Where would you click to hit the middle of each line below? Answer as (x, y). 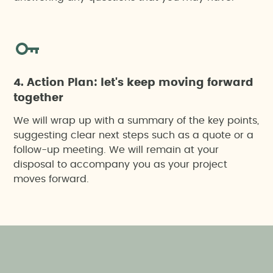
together (39, 98)
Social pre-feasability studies (85, 6)
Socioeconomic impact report (87, 41)
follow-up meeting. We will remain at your (116, 150)
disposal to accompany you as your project (121, 165)
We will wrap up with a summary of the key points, (136, 121)
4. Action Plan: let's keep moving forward (134, 83)
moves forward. (51, 179)
